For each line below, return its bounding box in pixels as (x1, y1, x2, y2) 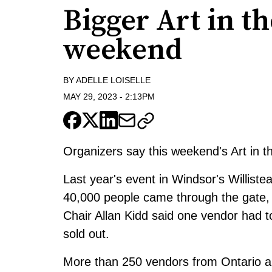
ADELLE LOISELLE (76, 75, 151, 86)
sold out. (63, 226, 109, 240)
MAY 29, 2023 (63, 91, 117, 101)
